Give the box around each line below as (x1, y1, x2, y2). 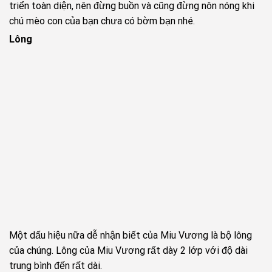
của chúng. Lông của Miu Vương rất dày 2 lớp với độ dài (9, 244, 248, 256)
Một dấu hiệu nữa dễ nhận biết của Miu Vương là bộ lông (9, 229, 252, 241)
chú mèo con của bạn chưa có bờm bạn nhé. (9, 15, 195, 27)
